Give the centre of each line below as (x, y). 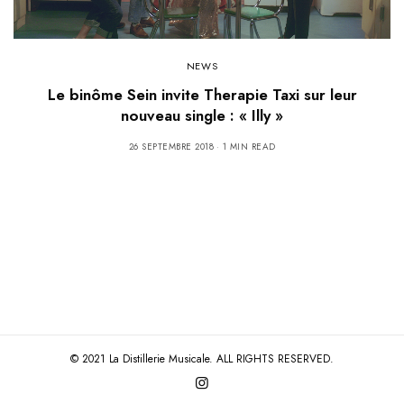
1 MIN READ (249, 146)
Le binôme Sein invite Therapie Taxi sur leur (202, 94)
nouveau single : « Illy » (202, 115)
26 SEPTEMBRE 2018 (171, 146)
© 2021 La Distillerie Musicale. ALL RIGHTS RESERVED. (202, 359)
